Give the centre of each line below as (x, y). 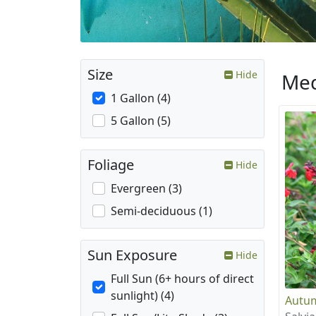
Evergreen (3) (146, 189)
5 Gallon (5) (141, 121)
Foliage (111, 165)
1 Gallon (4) (141, 98)
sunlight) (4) (142, 296)
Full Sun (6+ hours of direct (182, 279)
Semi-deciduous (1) (162, 211)
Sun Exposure (132, 255)
